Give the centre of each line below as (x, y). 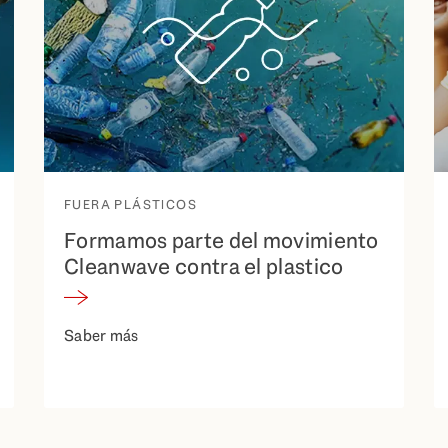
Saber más (101, 336)
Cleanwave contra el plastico (204, 266)
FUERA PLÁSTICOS (130, 204)
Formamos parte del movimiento (221, 240)
